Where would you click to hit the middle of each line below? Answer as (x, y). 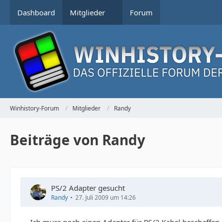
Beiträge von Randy (78, 140)
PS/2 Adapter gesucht (88, 188)
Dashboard (36, 12)
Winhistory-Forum (34, 108)
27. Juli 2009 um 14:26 (106, 197)
